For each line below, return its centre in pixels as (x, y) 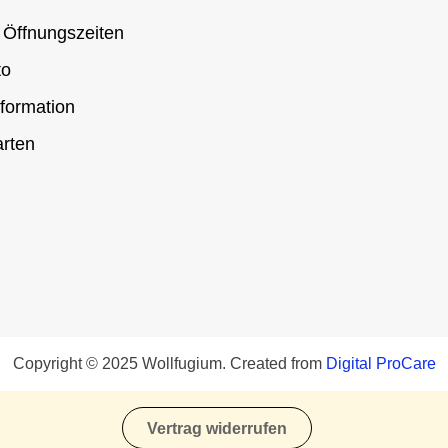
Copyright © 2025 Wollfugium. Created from (169, 364)
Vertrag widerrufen (216, 428)
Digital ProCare (380, 364)
